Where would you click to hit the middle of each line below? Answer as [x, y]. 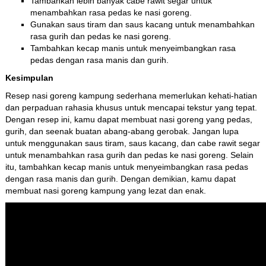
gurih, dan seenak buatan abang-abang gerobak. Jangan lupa [122, 132]
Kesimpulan [29, 78]
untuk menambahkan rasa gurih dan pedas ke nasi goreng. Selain [129, 155]
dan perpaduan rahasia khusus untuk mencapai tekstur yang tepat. [131, 108]
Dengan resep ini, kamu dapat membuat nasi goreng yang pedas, [129, 120]
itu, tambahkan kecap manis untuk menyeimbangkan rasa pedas [126, 167]
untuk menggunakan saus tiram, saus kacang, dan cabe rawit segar [132, 143]
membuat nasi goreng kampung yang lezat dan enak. [105, 191]
